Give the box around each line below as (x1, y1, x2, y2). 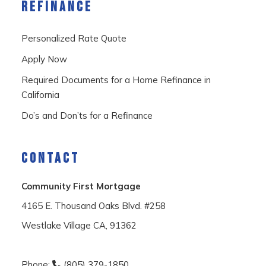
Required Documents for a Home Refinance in (21, 74, 211, 85)
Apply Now (21, 53, 67, 65)
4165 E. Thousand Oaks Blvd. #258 (21, 200, 166, 211)
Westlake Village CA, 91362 (21, 220, 137, 231)
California (21, 89, 59, 100)
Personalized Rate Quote (21, 33, 126, 44)
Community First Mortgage (21, 180, 141, 192)
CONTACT (21, 150, 80, 167)
